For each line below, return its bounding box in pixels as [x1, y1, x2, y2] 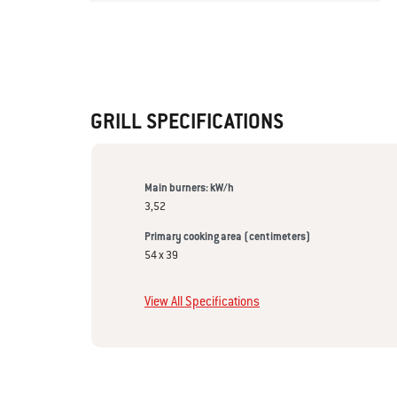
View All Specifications [144, 292, 260, 309]
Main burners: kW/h [144, 180, 234, 195]
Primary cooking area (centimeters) [144, 229, 311, 244]
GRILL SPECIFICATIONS [90, 107, 284, 135]
